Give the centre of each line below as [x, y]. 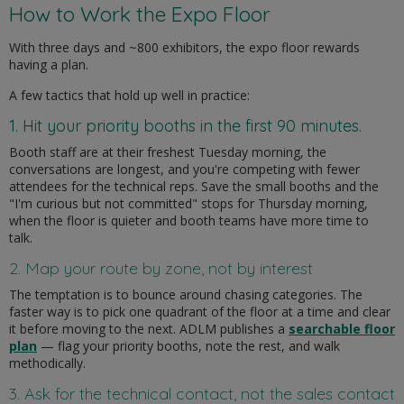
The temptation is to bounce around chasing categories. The [186, 295]
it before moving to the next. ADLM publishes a [147, 329]
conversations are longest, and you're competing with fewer [184, 170]
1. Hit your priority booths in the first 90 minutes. [185, 126]
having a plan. [49, 65]
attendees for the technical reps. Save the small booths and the [194, 187]
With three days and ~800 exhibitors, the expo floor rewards [184, 48]
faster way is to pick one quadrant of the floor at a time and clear [200, 312]
